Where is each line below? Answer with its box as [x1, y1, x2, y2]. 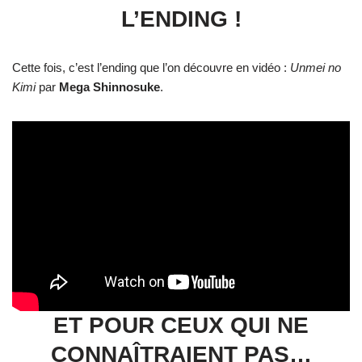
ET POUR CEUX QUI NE [53, 312, 309, 338]
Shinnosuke [93, 79, 160, 94]
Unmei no [290, 60, 341, 74]
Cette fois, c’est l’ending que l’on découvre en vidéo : [12, 60, 290, 74]
